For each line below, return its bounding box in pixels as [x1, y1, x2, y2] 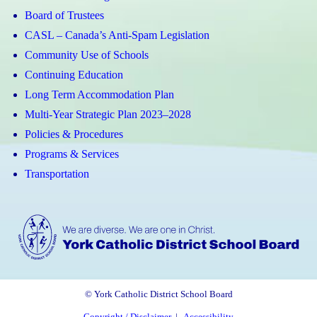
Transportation [25, 167, 89, 180]
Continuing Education [25, 68, 123, 81]
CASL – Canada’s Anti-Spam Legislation [25, 28, 209, 41]
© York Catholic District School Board [84, 289, 233, 300]
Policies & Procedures [25, 127, 123, 140]
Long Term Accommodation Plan [25, 88, 174, 100]
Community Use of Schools [25, 48, 149, 61]
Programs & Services [25, 147, 119, 160]
